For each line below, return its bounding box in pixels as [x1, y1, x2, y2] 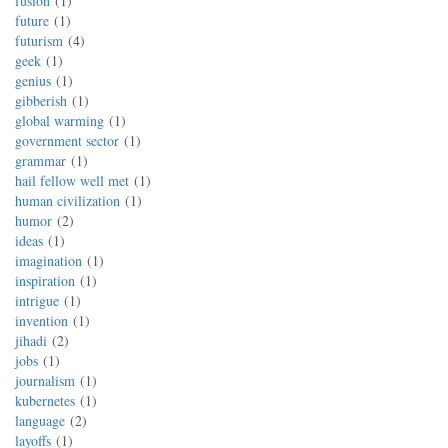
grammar [15, 151, 66, 170]
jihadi [15, 331, 47, 350]
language [15, 411, 65, 430]
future [15, 11, 49, 30]
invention [15, 311, 68, 330]
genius [15, 71, 51, 90]
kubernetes [15, 391, 75, 410]
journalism [15, 371, 75, 390]
